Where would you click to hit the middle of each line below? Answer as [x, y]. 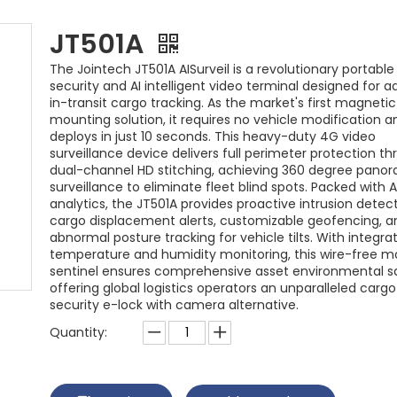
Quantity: [78, 332]
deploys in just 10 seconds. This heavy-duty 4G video [213, 136]
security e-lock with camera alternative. [174, 304]
